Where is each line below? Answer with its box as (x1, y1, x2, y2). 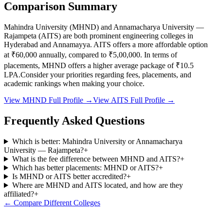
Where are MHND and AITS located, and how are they (12, 181, 183, 190)
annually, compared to (37, 51, 109, 59)
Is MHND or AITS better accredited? (12, 172, 127, 181)
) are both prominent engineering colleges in (58, 32, 193, 40)
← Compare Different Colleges (4, 199, 100, 207)
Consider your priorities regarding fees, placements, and (20, 71, 191, 79)
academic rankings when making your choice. (4, 79, 145, 88)
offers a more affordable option (111, 40, 208, 49)
